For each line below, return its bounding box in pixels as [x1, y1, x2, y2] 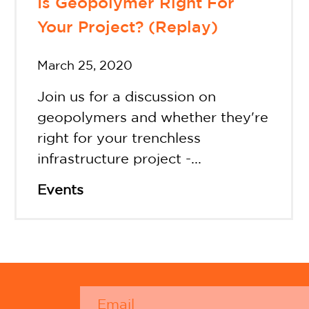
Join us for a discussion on [37, 91, 216, 104]
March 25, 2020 [37, 61, 132, 72]
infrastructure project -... [37, 153, 201, 166]
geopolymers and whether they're [37, 112, 268, 125]
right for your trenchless [37, 132, 201, 146]
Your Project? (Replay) [37, 21, 218, 35]
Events [37, 184, 83, 197]
